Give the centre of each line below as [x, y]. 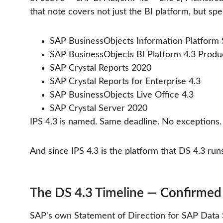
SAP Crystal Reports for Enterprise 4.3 [125, 82]
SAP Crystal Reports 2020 [101, 68]
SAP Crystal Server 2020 [99, 109]
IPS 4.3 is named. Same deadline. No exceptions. [126, 122]
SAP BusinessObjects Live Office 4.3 [122, 95]
